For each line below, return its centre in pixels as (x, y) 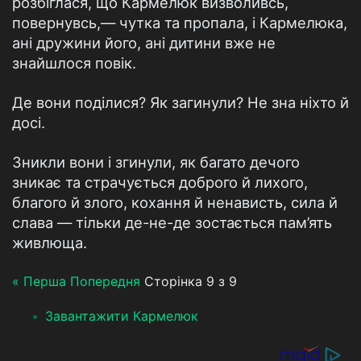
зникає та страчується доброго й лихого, (160, 182)
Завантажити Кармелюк (122, 316)
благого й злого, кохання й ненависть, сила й (175, 202)
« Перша (39, 281)
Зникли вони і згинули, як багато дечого (156, 162)
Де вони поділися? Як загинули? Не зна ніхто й (180, 102)
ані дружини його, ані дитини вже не (144, 43)
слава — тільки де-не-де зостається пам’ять (172, 222)
